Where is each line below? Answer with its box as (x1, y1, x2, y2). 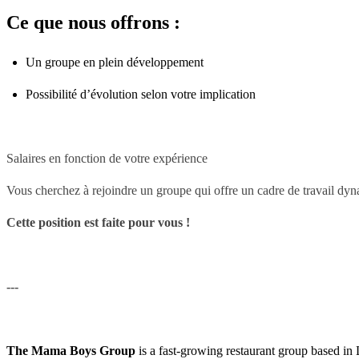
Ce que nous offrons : (6, 12, 180, 34)
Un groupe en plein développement (26, 55, 204, 70)
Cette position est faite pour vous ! (6, 216, 190, 230)
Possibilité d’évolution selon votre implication (26, 87, 256, 102)
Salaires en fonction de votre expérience (6, 151, 208, 166)
